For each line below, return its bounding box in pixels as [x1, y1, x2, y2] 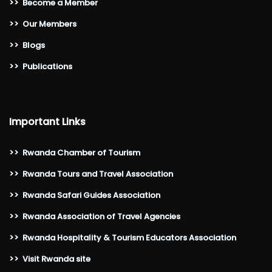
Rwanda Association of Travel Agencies [22, 211, 180, 222]
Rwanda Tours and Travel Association [22, 168, 173, 180]
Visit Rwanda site [22, 253, 90, 265]
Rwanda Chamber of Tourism [22, 147, 140, 158]
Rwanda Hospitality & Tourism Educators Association [22, 232, 236, 243]
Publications [22, 61, 72, 72]
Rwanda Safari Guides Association [22, 189, 160, 201]
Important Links [9, 115, 86, 129]
